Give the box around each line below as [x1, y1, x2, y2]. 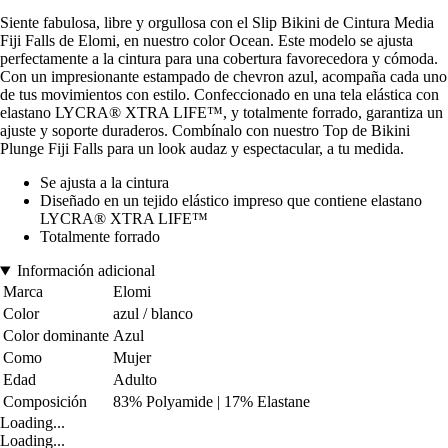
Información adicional [16, 262, 155, 280]
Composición [3, 393, 87, 411]
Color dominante [3, 327, 109, 345]
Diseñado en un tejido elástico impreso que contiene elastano [40, 192, 422, 210]
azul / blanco [113, 305, 193, 323]
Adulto [113, 371, 157, 389]
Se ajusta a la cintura [40, 174, 169, 192]
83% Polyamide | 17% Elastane [113, 393, 310, 411]
